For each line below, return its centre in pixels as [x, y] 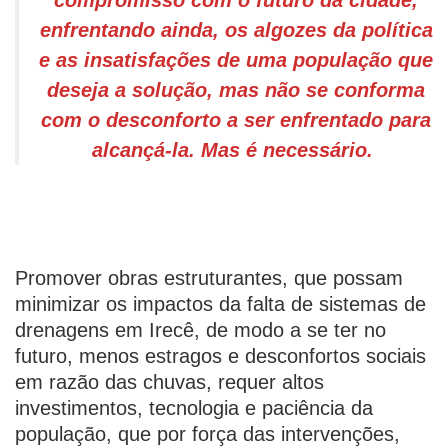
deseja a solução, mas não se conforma [236, 90]
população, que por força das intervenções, [207, 434]
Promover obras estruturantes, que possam [209, 278]
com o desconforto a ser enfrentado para [236, 120]
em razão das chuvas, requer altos [169, 382]
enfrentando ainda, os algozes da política [236, 30]
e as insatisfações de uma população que [236, 60]
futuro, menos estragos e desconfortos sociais [220, 356]
